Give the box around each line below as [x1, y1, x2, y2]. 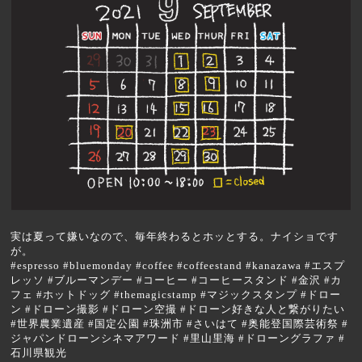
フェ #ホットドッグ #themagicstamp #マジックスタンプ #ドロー [11, 288, 342, 301]
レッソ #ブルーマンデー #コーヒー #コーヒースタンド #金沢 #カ [11, 274, 343, 287]
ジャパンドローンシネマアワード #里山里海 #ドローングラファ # [11, 332, 346, 345]
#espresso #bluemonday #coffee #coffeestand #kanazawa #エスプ [11, 259, 346, 272]
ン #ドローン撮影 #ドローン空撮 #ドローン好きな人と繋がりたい [11, 303, 346, 316]
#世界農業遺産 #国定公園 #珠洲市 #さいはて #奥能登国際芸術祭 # [11, 318, 349, 330]
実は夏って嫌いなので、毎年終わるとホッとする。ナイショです [11, 230, 339, 243]
